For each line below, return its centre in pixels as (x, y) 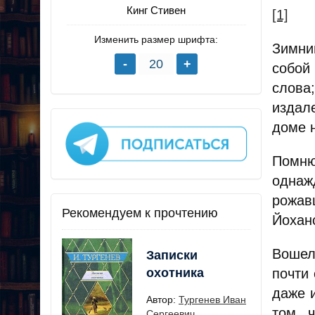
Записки (172, 255)
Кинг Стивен (156, 11)
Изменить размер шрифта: (156, 40)
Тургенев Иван (212, 299)
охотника (175, 272)
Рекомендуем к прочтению (140, 213)
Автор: (162, 299)
